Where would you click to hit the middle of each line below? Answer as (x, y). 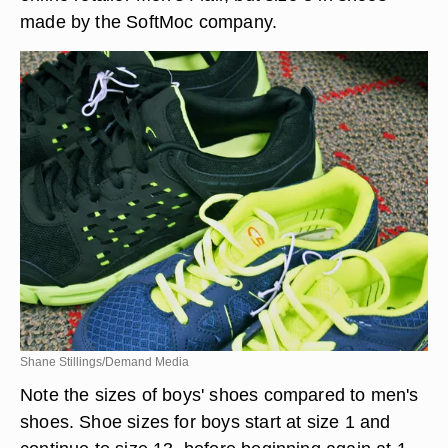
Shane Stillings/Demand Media (104, 362)
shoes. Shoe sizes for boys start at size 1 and (205, 421)
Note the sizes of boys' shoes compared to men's (219, 394)
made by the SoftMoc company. (149, 21)
